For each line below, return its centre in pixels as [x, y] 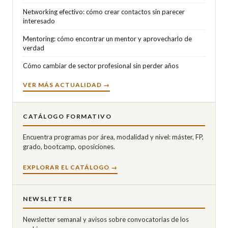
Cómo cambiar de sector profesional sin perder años [101, 65]
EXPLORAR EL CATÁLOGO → [70, 167]
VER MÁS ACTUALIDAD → [66, 84]
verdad [34, 48]
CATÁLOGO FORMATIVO [67, 116]
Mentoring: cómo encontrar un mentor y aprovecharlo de [107, 38]
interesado [39, 21]
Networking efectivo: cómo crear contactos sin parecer [104, 11]
